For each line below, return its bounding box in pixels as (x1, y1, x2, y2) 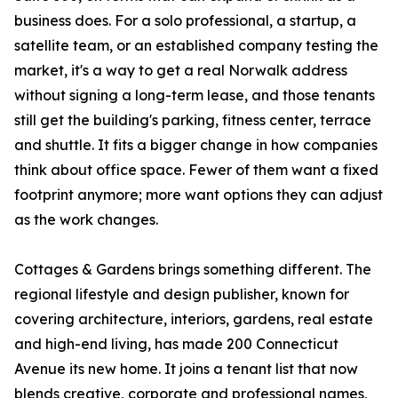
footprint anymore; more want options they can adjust (14, 186, 383, 204)
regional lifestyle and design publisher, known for (14, 285, 349, 304)
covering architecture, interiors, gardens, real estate (14, 310, 373, 329)
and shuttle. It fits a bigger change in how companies (14, 136, 378, 155)
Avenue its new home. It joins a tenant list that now (14, 360, 358, 378)
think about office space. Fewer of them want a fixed (14, 161, 378, 179)
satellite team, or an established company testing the (14, 36, 378, 55)
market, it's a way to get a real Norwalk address (14, 61, 347, 80)
